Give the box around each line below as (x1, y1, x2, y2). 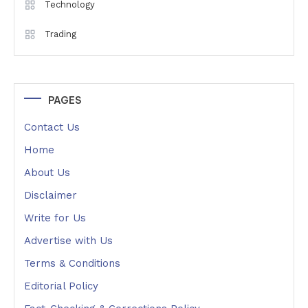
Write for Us (24, 212, 86, 225)
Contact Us (24, 121, 80, 134)
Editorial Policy (24, 280, 98, 293)
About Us (24, 166, 70, 179)
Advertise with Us (24, 234, 113, 247)
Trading (45, 29, 76, 40)
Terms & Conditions (24, 257, 120, 270)
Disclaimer (24, 189, 77, 202)
